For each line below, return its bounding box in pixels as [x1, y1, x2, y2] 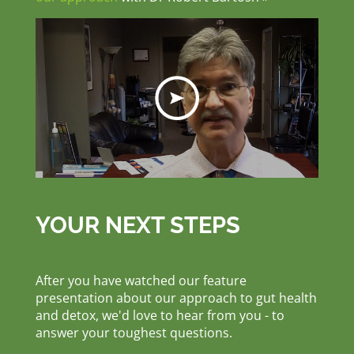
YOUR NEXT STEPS [35, 212, 240, 239]
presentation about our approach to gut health [35, 289, 317, 307]
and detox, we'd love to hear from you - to [35, 307, 284, 325]
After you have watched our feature [35, 272, 247, 290]
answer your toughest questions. [35, 324, 232, 342]
